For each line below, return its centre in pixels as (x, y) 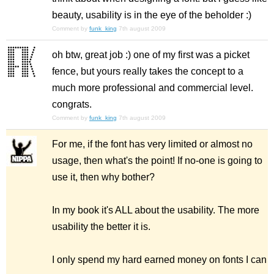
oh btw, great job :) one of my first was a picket (151, 55)
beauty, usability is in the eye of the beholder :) (152, 15)
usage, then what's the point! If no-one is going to (157, 161)
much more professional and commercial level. (153, 88)
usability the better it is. (101, 227)
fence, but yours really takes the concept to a (148, 72)
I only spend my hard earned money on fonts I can (159, 260)
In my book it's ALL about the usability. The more (156, 210)
